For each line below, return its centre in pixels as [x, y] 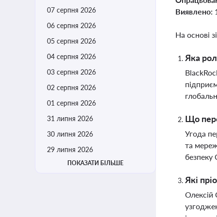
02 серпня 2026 [71, 87]
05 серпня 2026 [71, 41]
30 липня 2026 [70, 134]
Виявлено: [195, 11]
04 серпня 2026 [71, 56]
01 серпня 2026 [71, 103]
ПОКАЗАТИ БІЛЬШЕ [95, 163]
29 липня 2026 [70, 149]
